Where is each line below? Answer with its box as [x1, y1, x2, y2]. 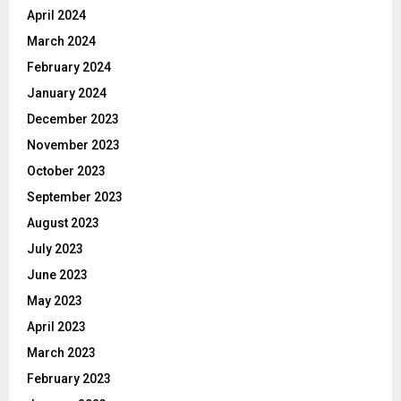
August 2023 [27, 216, 99, 231]
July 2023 [27, 242, 83, 257]
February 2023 [27, 371, 111, 387]
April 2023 [27, 320, 86, 335]
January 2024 [27, 86, 107, 101]
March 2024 [27, 34, 96, 49]
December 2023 [27, 112, 119, 127]
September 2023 [27, 190, 123, 205]
